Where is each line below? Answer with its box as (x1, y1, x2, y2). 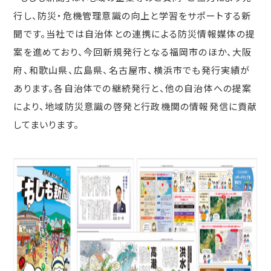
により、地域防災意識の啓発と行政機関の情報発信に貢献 (13, 100, 258, 113)
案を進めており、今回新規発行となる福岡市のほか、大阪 (13, 45, 252, 59)
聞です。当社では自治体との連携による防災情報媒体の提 (13, 27, 256, 41)
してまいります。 (13, 118, 79, 131)
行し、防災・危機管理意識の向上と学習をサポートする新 (13, 9, 252, 22)
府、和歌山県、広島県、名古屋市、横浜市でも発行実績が (13, 64, 250, 77)
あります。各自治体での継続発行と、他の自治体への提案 (13, 82, 252, 95)
